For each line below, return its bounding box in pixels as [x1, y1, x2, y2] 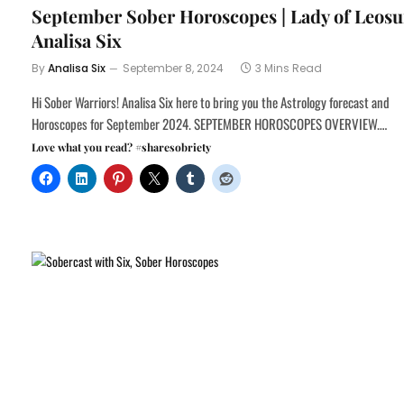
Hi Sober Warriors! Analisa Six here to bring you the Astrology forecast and [32, 91, 390, 112]
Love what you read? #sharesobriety [32, 139, 211, 154]
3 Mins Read [255, 60, 322, 76]
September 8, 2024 [123, 60, 224, 76]
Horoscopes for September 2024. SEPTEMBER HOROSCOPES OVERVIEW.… [32, 113, 387, 133]
